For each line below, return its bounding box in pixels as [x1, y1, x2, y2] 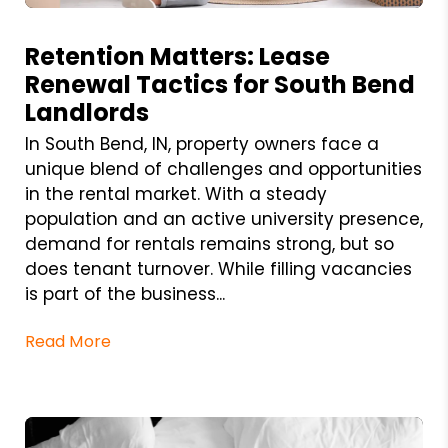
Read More [24, 329, 112, 353]
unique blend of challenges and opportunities [24, 156, 422, 181]
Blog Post [23, 6, 97, 30]
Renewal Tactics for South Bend [24, 67, 415, 101]
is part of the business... [24, 281, 225, 306]
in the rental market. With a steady [24, 181, 327, 206]
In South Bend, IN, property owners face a [24, 131, 379, 156]
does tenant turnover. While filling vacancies [24, 256, 412, 281]
